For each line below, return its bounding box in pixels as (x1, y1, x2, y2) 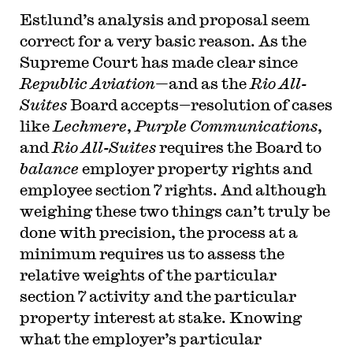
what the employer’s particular (19, 329, 262, 347)
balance (19, 158, 79, 177)
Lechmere (52, 116, 127, 135)
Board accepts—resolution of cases (69, 95, 333, 113)
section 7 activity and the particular (19, 286, 296, 305)
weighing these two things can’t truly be (19, 201, 330, 220)
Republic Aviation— (19, 73, 169, 92)
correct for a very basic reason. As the (19, 31, 307, 50)
